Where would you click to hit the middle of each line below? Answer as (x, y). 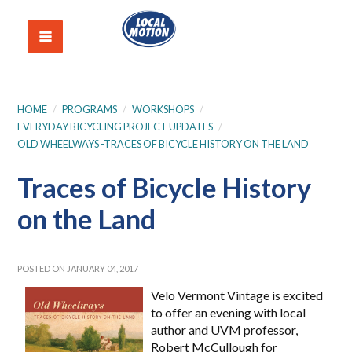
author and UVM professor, (225, 330)
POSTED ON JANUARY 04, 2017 (78, 268)
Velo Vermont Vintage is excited (237, 295)
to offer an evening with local (229, 312)
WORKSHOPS (163, 109)
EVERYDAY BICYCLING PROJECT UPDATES (115, 126)
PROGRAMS (90, 109)
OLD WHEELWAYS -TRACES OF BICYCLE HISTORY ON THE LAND (163, 144)
